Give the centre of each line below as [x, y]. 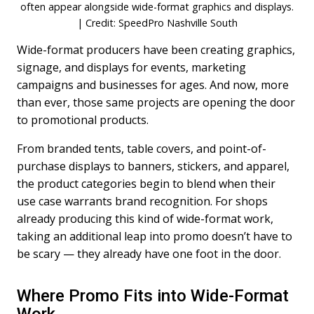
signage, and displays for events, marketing [132, 67]
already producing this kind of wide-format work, [145, 219]
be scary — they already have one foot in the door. [149, 254]
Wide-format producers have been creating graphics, [156, 50]
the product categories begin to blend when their [146, 184]
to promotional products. [83, 120]
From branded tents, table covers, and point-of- [142, 149]
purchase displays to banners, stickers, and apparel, [153, 166]
